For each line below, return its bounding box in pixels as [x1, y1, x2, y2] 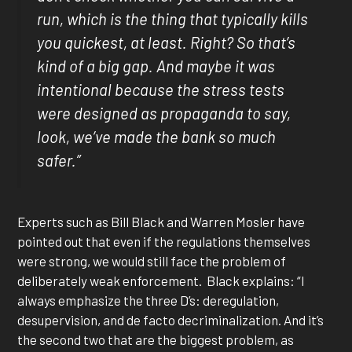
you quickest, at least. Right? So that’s [37, 32, 296, 52]
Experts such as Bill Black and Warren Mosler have [17, 213, 306, 229]
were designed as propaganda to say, [37, 103, 291, 123]
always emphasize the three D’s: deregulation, [17, 291, 280, 308]
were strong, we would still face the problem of [17, 252, 287, 269]
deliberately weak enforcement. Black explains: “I [17, 272, 306, 288]
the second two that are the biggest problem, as [17, 331, 295, 347]
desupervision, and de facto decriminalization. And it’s [17, 311, 324, 328]
